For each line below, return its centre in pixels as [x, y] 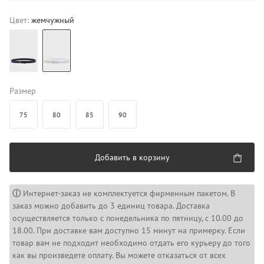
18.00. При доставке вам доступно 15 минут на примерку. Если [129, 230]
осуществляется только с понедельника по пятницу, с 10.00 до [128, 218]
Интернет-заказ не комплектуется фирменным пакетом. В [128, 193]
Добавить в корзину [132, 157]
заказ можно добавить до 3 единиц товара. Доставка [111, 206]
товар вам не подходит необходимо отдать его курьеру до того [131, 243]
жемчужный [53, 20]
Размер [23, 91]
